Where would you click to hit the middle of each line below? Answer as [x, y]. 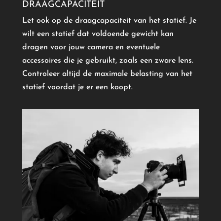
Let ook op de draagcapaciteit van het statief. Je [109, 20]
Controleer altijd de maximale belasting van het [107, 74]
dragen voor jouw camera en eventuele [91, 47]
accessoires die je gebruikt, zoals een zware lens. [108, 60]
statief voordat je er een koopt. [77, 87]
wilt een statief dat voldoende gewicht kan [98, 34]
